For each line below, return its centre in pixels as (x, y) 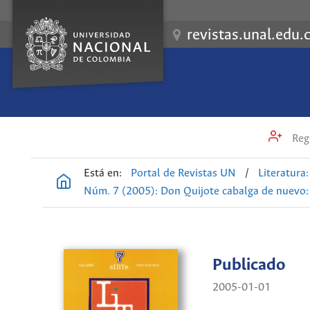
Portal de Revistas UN (184, 173)
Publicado (248, 266)
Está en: (103, 173)
